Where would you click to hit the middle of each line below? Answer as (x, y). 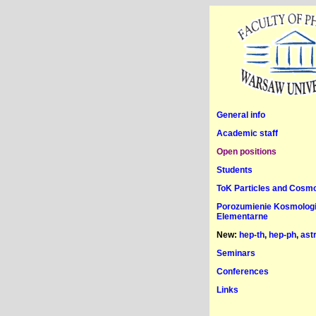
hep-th (252, 235)
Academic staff (247, 133)
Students (235, 170)
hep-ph (282, 235)
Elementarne (242, 217)
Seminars (236, 253)
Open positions (247, 152)
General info (241, 115)
